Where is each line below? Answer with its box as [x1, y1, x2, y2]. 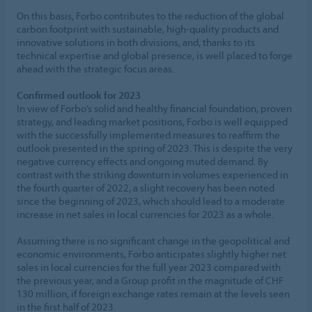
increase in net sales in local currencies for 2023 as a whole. [17, 207, 274, 221]
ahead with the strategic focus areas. [17, 61, 174, 75]
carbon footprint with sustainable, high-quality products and [17, 22, 279, 36]
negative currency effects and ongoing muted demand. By [17, 154, 268, 168]
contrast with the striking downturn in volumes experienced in [17, 167, 288, 181]
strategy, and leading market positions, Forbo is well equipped [17, 114, 288, 128]
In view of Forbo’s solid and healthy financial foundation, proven [17, 101, 292, 115]
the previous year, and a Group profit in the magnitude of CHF [17, 273, 283, 287]
